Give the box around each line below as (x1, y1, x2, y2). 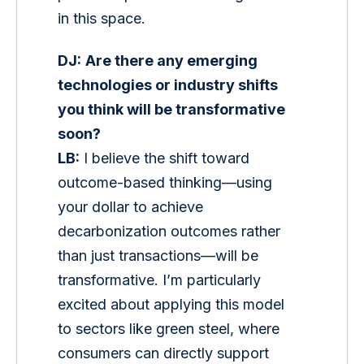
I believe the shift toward (80, 149, 254, 167)
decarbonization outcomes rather (58, 222, 285, 240)
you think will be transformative (58, 100, 289, 118)
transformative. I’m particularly (58, 271, 266, 288)
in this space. (58, 10, 146, 28)
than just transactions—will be (58, 246, 263, 264)
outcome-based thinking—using (58, 173, 277, 191)
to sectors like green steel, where (58, 319, 284, 337)
